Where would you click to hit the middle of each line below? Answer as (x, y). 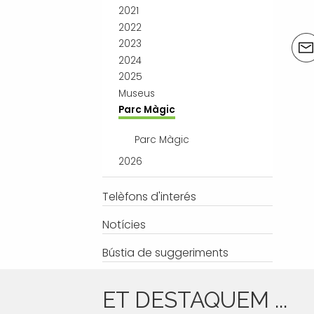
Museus (136, 93)
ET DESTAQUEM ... (194, 300)
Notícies (124, 224)
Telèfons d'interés (149, 196)
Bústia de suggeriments (165, 253)
